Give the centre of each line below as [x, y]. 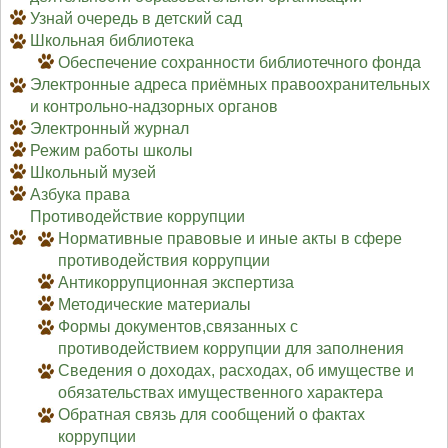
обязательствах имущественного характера [221, 393]
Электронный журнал [109, 129]
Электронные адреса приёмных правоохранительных [229, 85]
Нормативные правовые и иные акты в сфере [230, 239]
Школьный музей [92, 173]
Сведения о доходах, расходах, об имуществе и [236, 371]
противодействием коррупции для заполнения [231, 349]
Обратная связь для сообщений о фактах [212, 415]
